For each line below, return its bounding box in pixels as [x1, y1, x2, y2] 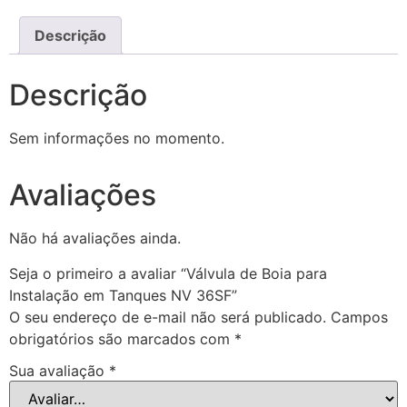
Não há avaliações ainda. [9, 229, 181, 248]
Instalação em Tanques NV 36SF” [9, 285, 237, 304]
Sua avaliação [9, 362, 109, 381]
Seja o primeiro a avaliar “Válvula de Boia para [9, 263, 327, 283]
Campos [331, 307, 388, 326]
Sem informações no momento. [9, 129, 224, 148]
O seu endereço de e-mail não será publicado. [9, 307, 326, 326]
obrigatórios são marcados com [9, 329, 234, 348]
